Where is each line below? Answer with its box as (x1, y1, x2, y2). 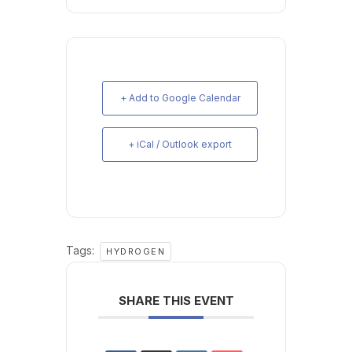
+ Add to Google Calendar (119, 91, 240, 104)
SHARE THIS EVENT (118, 292, 234, 308)
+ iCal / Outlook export (128, 137, 232, 150)
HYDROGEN (106, 245, 165, 257)
